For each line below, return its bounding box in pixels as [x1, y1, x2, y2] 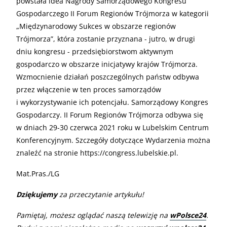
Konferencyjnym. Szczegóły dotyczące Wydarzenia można [16, 135, 210, 145]
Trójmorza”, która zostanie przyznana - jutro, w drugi [16, 33, 195, 44]
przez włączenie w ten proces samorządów [16, 84, 161, 94]
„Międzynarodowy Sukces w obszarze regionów [16, 21, 176, 31]
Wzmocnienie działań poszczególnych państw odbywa [16, 71, 199, 82]
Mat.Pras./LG [16, 168, 59, 178]
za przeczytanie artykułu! [57, 189, 144, 199]
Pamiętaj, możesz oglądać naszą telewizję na [16, 210, 170, 220]
